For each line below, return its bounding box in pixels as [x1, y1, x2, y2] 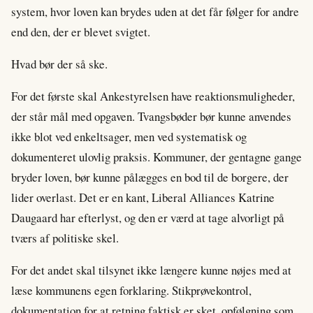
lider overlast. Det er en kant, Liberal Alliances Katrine [11, 189, 275, 206]
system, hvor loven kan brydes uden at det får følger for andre [11, 3, 299, 20]
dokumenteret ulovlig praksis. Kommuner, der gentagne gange [11, 149, 302, 166]
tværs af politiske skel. [11, 230, 119, 247]
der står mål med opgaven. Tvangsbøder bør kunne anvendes [11, 108, 291, 125]
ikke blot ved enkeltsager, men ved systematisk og [11, 129, 247, 145]
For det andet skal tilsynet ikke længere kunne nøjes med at [11, 262, 291, 279]
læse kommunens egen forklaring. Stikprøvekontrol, [11, 282, 252, 299]
